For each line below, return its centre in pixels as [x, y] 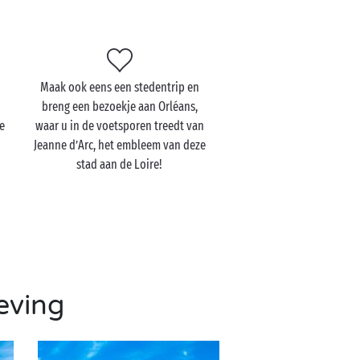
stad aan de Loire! [120, 164]
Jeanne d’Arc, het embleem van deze [119, 145]
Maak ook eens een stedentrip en [119, 87]
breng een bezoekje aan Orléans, [119, 106]
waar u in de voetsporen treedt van [119, 126]
